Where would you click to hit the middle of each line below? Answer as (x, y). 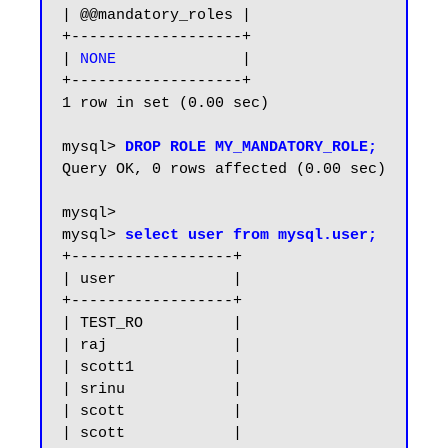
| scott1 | (152, 367)
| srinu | (152, 389)
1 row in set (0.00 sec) (165, 103)
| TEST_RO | (152, 323)
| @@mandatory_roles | (156, 15)
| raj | (152, 345)
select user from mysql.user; (251, 235)
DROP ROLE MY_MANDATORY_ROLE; (251, 147)
